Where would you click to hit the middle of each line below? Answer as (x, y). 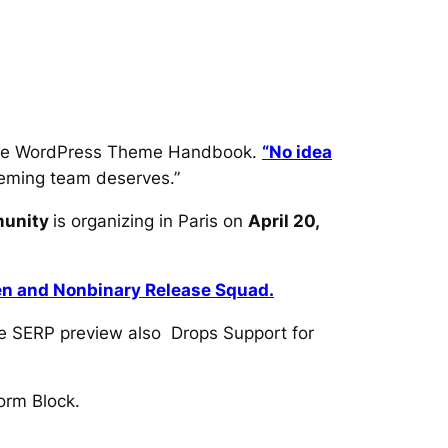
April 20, (283, 220)
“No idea (297, 152)
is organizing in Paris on (150, 220)
